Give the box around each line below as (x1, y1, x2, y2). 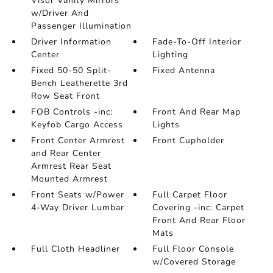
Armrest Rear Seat (30, 160, 112, 172)
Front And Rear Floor (152, 214, 246, 226)
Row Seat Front (30, 90, 100, 102)
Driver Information (30, 36, 112, 48)
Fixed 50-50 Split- (30, 65, 112, 76)
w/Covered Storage (152, 256, 236, 268)
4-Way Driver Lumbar (30, 202, 124, 213)
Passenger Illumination (30, 20, 132, 32)
